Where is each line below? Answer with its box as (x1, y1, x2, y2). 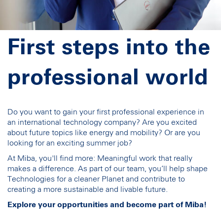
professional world (7, 67, 208, 90)
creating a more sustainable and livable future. (7, 185, 168, 193)
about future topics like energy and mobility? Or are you (7, 128, 200, 137)
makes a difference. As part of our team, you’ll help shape (7, 164, 208, 173)
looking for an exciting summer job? (7, 139, 132, 147)
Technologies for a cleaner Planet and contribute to (7, 175, 185, 183)
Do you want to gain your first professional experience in (7, 108, 204, 116)
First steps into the (7, 37, 210, 60)
